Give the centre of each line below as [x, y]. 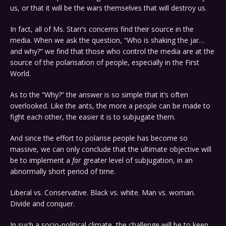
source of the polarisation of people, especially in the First [105, 63]
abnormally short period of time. [63, 172]
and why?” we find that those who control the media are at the [112, 51]
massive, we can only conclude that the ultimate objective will [111, 149]
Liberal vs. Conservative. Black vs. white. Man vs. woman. [103, 193]
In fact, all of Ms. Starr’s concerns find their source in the [102, 29]
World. [20, 74]
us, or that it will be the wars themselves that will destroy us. [108, 8]
